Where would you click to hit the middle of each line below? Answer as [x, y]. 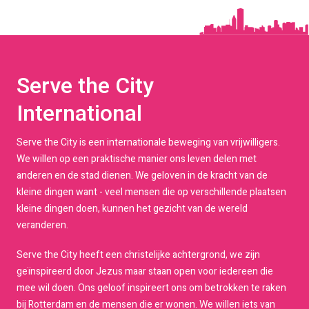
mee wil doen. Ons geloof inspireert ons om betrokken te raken [151, 288]
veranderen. [42, 225]
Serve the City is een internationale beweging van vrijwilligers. [148, 142]
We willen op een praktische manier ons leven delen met [137, 159]
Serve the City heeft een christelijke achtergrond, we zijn [138, 255]
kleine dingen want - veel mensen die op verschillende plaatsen [151, 192]
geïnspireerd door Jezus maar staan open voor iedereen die [145, 271]
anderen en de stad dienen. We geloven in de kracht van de [142, 175]
